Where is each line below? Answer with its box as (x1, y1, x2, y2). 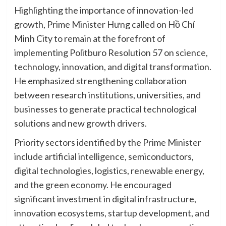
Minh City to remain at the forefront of (14, 33, 165, 44)
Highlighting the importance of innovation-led (14, 5, 194, 16)
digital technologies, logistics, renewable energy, (14, 165, 204, 177)
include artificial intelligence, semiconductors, (14, 151, 194, 162)
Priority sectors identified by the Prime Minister (14, 137, 201, 148)
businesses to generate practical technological (14, 103, 197, 115)
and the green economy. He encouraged (14, 179, 172, 191)
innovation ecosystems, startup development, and (14, 207, 209, 219)
